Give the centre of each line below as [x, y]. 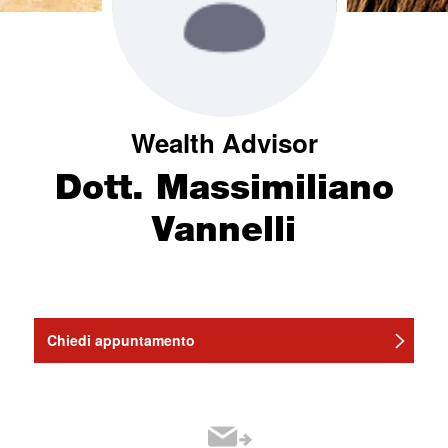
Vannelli [224, 228]
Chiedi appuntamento [120, 340]
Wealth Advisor [224, 142]
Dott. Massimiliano [224, 186]
